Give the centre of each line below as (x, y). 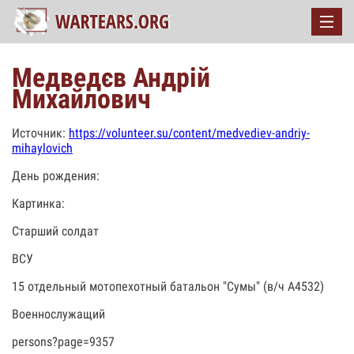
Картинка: (38, 203)
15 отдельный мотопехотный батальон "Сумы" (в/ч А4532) (168, 286)
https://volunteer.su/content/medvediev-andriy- (189, 133)
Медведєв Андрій (111, 77)
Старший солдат (55, 231)
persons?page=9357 (63, 342)
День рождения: (56, 176)
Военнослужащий (58, 314)
